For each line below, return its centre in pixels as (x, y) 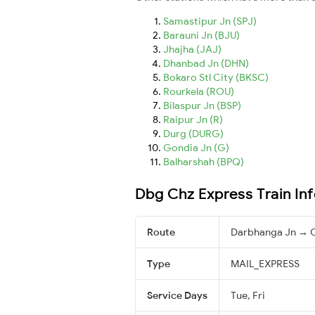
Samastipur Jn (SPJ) (210, 21)
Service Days (177, 295)
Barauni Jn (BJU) (201, 35)
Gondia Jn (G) (196, 147)
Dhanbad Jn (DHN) (206, 63)
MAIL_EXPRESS (265, 263)
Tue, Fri (248, 295)
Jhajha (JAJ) (192, 49)
